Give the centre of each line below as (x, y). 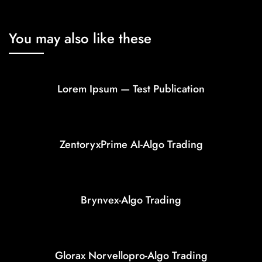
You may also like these (80, 39)
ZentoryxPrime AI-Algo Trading (131, 145)
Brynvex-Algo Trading (131, 200)
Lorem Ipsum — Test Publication (131, 89)
